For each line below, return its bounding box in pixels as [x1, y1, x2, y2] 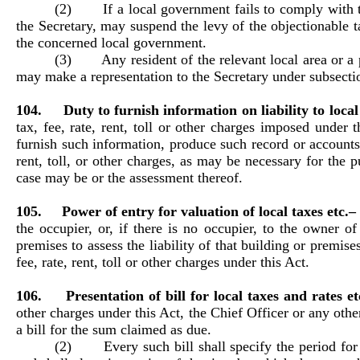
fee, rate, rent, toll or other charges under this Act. [16, 254, 309, 271]
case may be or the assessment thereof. [16, 170, 243, 186]
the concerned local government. [16, 35, 207, 51]
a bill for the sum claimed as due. [16, 321, 211, 338]
